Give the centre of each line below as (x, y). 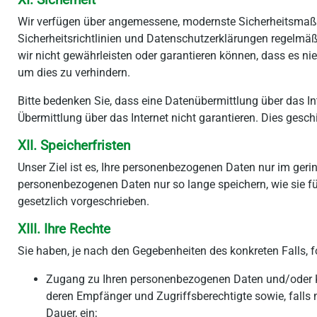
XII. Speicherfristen (74, 146)
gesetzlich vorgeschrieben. (83, 201)
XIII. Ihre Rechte (64, 229)
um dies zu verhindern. (74, 73)
